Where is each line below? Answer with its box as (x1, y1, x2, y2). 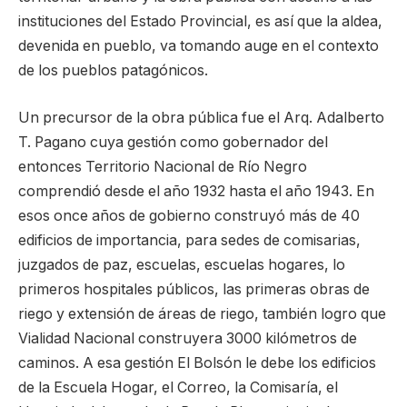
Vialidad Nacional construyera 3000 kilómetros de (18, 329, 357, 347)
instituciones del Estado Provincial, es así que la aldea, (18, 13, 382, 31)
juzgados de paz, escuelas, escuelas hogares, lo (18, 255, 345, 273)
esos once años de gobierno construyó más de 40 (18, 206, 360, 224)
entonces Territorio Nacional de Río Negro (18, 157, 307, 175)
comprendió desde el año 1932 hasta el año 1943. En (18, 182, 374, 200)
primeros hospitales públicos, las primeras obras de (18, 280, 370, 298)
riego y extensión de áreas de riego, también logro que (18, 304, 386, 323)
